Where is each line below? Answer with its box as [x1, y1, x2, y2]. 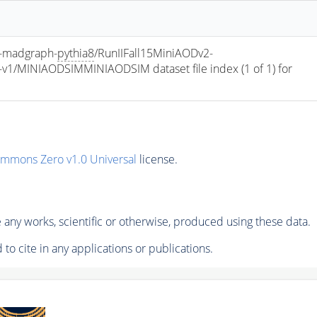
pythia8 [57, 45, 95, 61]
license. [136, 151, 178, 168]
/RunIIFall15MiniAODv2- [94, 45, 214, 61]
